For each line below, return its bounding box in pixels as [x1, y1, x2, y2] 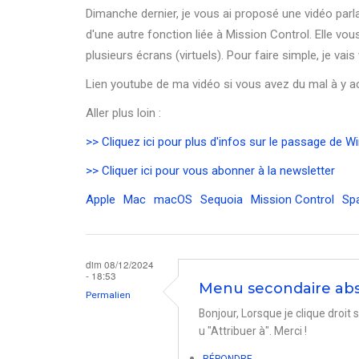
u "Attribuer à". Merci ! [199, 324, 307, 337]
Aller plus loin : [86, 106, 161, 120]
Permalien [86, 289, 131, 301]
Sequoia [200, 192, 243, 207]
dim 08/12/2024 [86, 257, 154, 271]
